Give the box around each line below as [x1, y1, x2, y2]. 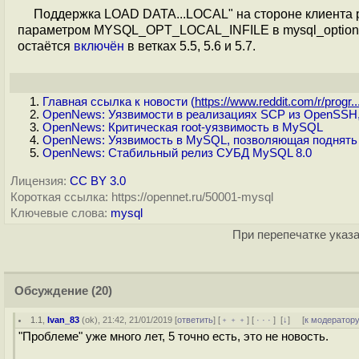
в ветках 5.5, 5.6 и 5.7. [124, 39, 256, 53]
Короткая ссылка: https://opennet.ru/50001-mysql [10, 191, 273, 204]
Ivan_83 [47, 315, 80, 325]
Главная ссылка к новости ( [42, 95, 195, 108]
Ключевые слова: [10, 207, 107, 220]
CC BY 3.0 [70, 175, 126, 188]
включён [74, 39, 124, 53]
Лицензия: [10, 175, 67, 188]
